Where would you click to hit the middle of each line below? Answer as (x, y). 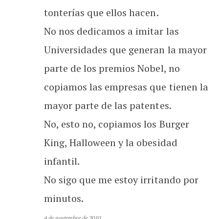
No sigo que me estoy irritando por (121, 179)
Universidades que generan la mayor (125, 49)
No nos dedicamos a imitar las (111, 31)
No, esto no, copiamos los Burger (117, 124)
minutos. (64, 198)
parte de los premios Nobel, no (112, 68)
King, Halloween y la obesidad (111, 142)
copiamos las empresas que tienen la (126, 87)
